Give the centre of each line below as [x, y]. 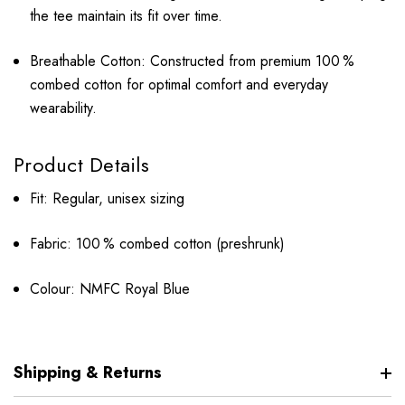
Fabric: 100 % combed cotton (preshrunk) [158, 244]
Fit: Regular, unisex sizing [110, 199]
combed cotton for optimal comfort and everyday [179, 85]
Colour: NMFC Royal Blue [110, 289]
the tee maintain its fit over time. [127, 16]
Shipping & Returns [88, 373]
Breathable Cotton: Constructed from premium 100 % [193, 61]
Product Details [81, 165]
